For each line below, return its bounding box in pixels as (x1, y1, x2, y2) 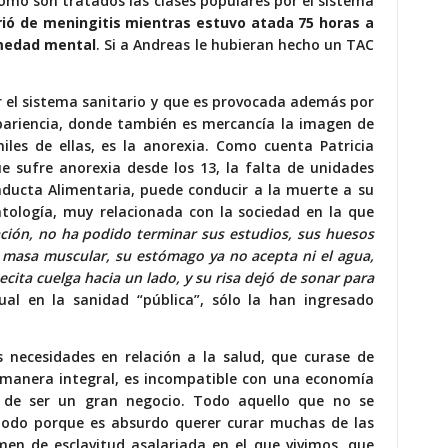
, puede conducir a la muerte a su (130, 180, 374, 200)
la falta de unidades (225, 158, 374, 178)
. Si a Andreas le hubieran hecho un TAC (96, 35, 374, 55)
